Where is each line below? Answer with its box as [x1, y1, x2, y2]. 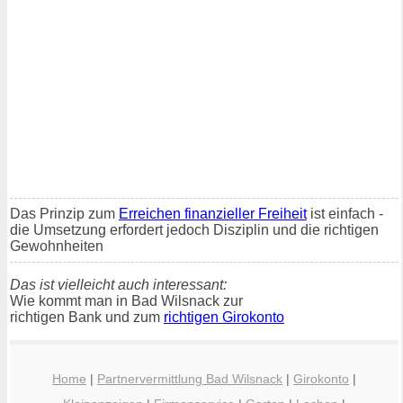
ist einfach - [307, 205, 383, 221]
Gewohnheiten [10, 237, 103, 254]
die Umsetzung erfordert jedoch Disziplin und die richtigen [10, 221, 379, 237]
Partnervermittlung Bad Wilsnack [97, 372, 282, 387]
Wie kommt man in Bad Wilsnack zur [10, 292, 243, 309]
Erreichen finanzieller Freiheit [119, 205, 307, 221]
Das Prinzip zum [10, 205, 119, 221]
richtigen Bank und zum [10, 309, 164, 325]
